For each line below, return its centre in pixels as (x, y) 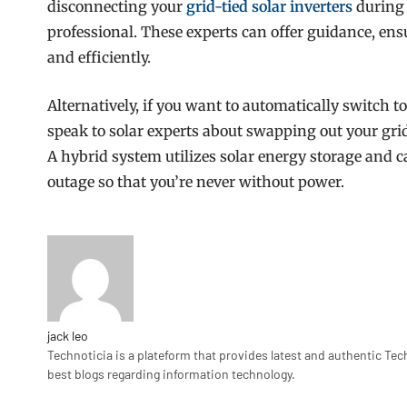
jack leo (68, 335)
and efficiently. (99, 57)
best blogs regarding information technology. (171, 373)
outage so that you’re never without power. (196, 181)
